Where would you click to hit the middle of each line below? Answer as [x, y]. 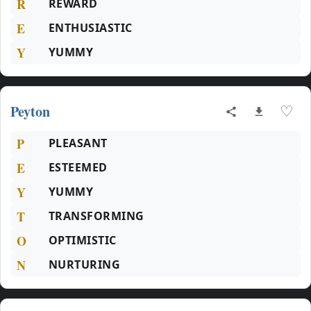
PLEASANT [78, 143]
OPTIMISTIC [83, 240]
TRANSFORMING [96, 216]
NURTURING [85, 264]
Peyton [30, 111]
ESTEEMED [78, 167]
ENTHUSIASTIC [91, 28]
